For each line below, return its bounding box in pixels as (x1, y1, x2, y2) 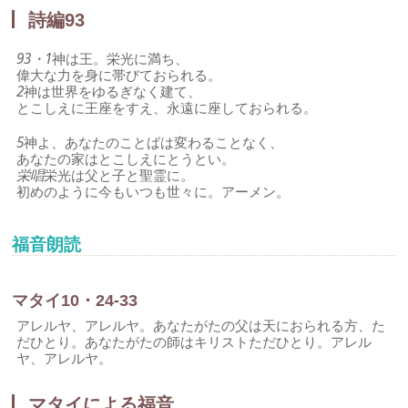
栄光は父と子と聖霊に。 (44, 166, 195, 185)
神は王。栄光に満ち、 (52, 49, 189, 68)
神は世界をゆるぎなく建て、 (24, 82, 202, 101)
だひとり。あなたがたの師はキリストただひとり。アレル (16, 332, 372, 352)
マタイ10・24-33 (12, 291, 138, 310)
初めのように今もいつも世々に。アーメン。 (16, 182, 291, 201)
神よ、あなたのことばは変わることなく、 (24, 133, 284, 152)
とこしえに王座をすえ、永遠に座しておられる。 (16, 98, 318, 117)
